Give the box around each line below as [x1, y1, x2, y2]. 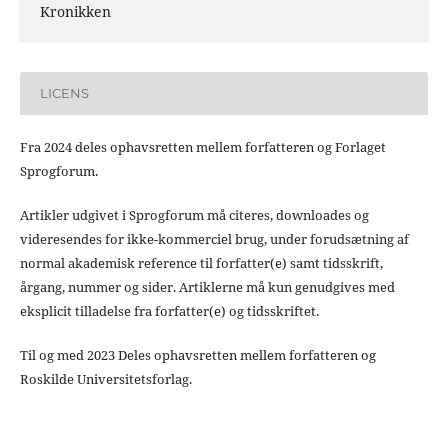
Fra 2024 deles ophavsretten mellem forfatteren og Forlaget [19, 137, 386, 156]
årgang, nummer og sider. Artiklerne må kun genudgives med [19, 277, 395, 296]
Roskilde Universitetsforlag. [19, 369, 192, 388]
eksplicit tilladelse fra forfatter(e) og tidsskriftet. [19, 301, 319, 320]
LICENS [39, 85, 89, 102]
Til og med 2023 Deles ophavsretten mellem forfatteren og [19, 345, 376, 364]
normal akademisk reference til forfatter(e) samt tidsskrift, [19, 253, 383, 272]
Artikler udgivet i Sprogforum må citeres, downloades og [19, 205, 369, 224]
